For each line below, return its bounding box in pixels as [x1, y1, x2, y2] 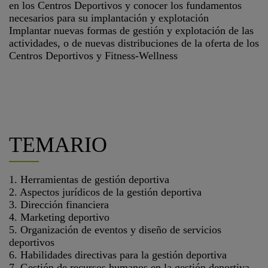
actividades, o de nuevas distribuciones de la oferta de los [9, 37, 259, 49]
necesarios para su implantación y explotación [9, 12, 209, 24]
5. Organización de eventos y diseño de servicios [9, 224, 221, 236]
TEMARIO [9, 133, 107, 157]
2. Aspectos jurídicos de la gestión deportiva [9, 186, 202, 198]
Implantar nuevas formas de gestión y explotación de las [9, 25, 254, 36]
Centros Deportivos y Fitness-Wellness [9, 50, 178, 62]
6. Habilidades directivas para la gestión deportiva [9, 249, 227, 261]
